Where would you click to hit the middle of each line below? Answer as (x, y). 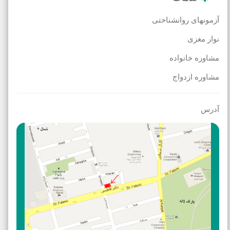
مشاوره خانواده (194, 58)
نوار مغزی (203, 39)
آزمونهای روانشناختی (185, 20)
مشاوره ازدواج (196, 77)
